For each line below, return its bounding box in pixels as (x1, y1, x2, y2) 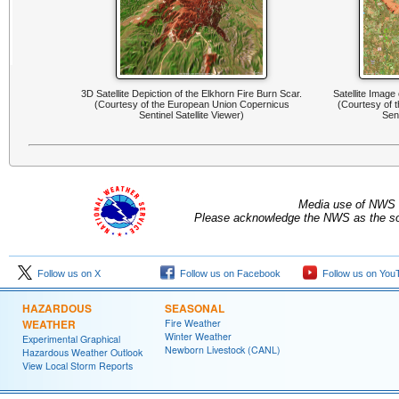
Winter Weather (165, 330, 232, 344)
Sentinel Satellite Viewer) (139, 109, 245, 120)
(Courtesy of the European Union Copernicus (94, 98, 289, 110)
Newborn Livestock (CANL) (165, 343, 281, 357)
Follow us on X (32, 268, 101, 280)
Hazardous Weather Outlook (22, 346, 142, 360)
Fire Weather (165, 316, 221, 330)
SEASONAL (165, 300, 224, 317)
